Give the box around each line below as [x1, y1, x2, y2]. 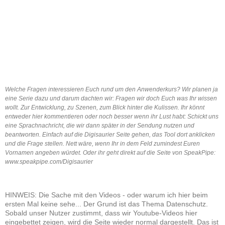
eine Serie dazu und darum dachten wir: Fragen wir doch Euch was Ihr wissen [5, 94, 217, 102]
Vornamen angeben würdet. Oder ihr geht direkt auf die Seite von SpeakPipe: [5, 149, 215, 156]
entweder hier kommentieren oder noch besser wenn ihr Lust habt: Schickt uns [5, 113, 218, 120]
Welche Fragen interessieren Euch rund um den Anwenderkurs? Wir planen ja [5, 85, 218, 93]
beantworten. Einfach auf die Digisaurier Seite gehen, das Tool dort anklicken [5, 131, 215, 138]
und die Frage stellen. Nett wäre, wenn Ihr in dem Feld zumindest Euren [5, 140, 200, 147]
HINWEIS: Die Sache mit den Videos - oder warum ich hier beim [5, 190, 208, 199]
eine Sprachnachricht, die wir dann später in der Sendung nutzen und [5, 122, 194, 129]
